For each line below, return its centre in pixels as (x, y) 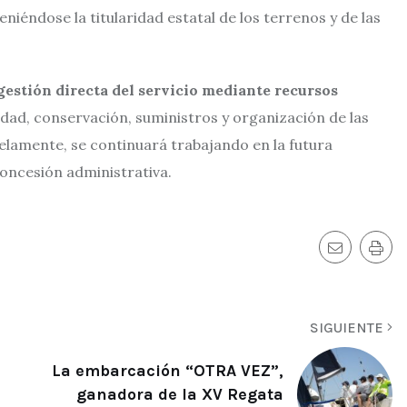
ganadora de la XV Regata (180, 395)
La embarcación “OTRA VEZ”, (168, 371)
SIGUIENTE (348, 327)
